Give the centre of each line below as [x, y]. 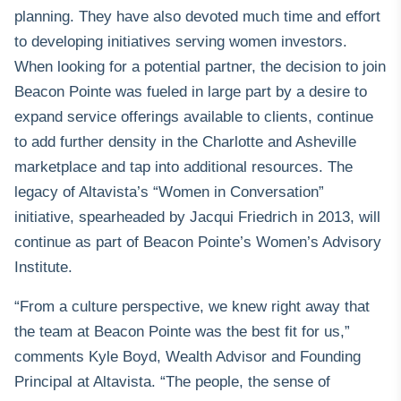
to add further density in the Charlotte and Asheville [185, 142]
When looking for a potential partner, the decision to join [200, 67]
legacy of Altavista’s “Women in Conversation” [169, 192]
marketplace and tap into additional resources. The [183, 167]
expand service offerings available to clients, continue [194, 117]
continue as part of [79, 243]
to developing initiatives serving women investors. [181, 42]
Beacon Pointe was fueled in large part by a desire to [191, 92]
